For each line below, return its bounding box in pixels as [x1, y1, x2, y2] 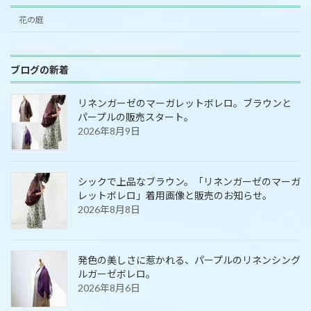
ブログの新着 [10, 63, 69, 76]
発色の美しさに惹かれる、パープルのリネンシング [78, 254, 301, 267]
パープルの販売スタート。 [78, 111, 194, 124]
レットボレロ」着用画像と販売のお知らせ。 [78, 190, 272, 202]
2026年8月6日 [78, 282, 140, 294]
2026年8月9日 [78, 125, 140, 137]
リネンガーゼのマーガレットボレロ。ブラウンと [78, 97, 292, 110]
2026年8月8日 [78, 203, 140, 216]
